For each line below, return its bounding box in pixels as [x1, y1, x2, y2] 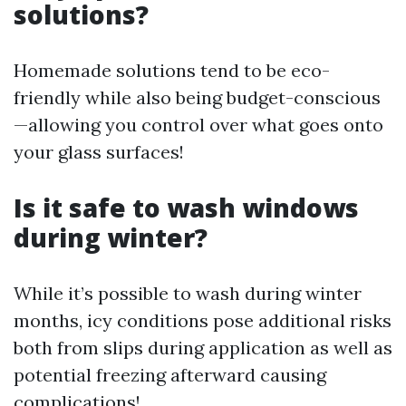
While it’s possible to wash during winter [14, 282, 362, 304]
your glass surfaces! [14, 140, 184, 163]
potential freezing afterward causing [14, 363, 326, 386]
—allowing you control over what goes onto [14, 113, 383, 136]
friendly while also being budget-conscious [14, 86, 381, 109]
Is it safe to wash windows [14, 190, 359, 225]
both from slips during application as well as [14, 336, 392, 359]
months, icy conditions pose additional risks [14, 309, 391, 332]
